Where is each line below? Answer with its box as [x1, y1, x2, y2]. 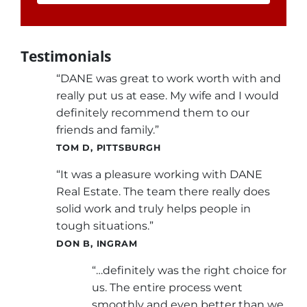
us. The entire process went [92, 281, 243, 295]
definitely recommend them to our [56, 106, 249, 120]
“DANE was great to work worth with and [56, 72, 281, 86]
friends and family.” [56, 123, 159, 137]
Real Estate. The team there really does [56, 185, 270, 199]
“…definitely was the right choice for [92, 264, 286, 278]
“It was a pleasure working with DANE [56, 168, 262, 182]
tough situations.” [56, 219, 153, 233]
